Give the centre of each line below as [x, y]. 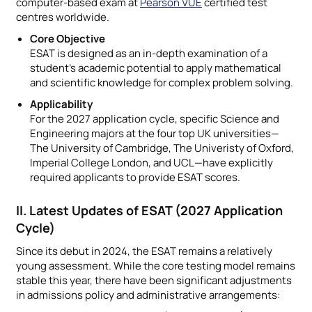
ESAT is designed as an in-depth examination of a [149, 53]
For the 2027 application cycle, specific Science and [155, 118]
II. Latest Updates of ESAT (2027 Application [149, 210]
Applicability [61, 104]
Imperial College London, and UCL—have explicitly [151, 162]
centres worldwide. [63, 17]
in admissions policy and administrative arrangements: [148, 295]
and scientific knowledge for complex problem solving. [162, 82]
